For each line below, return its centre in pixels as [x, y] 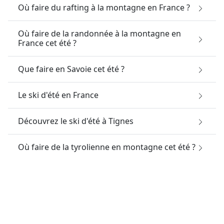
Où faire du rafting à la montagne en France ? [104, 7]
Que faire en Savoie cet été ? [71, 69]
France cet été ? [47, 43]
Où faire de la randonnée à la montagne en [99, 33]
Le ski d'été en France [58, 95]
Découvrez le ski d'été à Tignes [76, 121]
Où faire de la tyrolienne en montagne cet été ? [107, 147]
